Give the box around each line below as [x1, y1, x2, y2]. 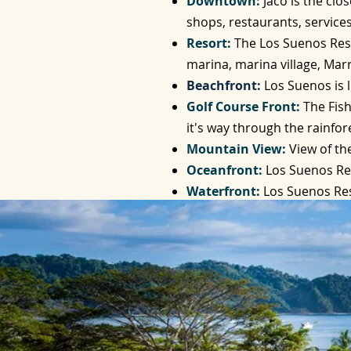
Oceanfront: [186, 161, 262, 179]
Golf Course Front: [186, 98, 300, 115]
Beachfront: [186, 77, 261, 94]
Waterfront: [186, 183, 260, 200]
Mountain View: [186, 140, 286, 157]
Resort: [186, 34, 231, 52]
